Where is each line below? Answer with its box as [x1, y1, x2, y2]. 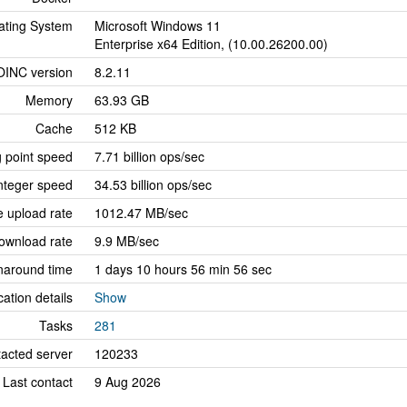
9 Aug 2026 [94, 372, 161, 391]
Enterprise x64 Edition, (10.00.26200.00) [94, 35, 328, 53]
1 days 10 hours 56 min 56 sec [94, 260, 272, 278]
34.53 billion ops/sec [94, 175, 212, 194]
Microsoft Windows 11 [94, 16, 221, 35]
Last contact [3, 372, 73, 391]
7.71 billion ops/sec [94, 147, 204, 165]
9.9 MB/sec [94, 232, 159, 250]
